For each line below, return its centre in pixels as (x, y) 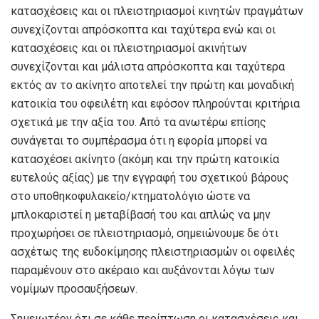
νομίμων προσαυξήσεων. (74, 288)
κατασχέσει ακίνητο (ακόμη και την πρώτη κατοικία (145, 159)
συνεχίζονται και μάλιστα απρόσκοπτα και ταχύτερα (148, 66)
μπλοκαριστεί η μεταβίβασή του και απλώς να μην (141, 214)
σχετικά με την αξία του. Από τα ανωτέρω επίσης (138, 122)
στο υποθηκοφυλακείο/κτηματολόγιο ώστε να (130, 196)
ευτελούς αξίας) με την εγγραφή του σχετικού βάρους (150, 177)
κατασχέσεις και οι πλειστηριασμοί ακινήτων (129, 48)
